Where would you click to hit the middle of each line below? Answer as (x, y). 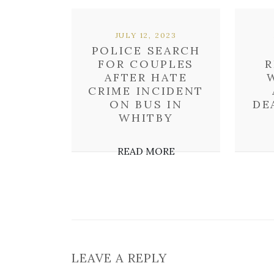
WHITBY (146, 118)
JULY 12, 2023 (146, 35)
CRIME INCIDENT (146, 91)
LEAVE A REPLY (119, 258)
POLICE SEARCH (146, 50)
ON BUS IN (146, 104)
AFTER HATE (146, 77)
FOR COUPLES (146, 64)
